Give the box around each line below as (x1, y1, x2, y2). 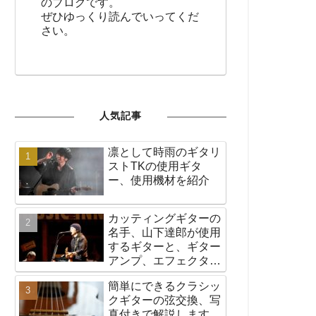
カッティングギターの (107, 212, 221, 224)
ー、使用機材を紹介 (107, 174, 209, 187)
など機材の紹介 (107, 268, 187, 281)
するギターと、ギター (107, 240, 221, 253)
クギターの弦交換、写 (107, 293, 221, 306)
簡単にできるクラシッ (107, 279, 221, 292)
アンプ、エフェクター (107, 254, 221, 267)
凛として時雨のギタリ (107, 146, 221, 159)
